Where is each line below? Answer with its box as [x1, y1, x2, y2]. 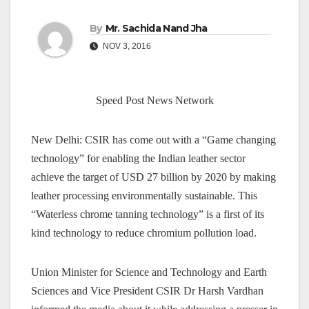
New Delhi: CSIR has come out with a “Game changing [31, 134, 276, 146]
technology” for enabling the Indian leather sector [31, 152, 246, 165]
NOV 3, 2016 [101, 41, 151, 52]
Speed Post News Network [95, 94, 214, 107]
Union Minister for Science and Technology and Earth [31, 266, 267, 279]
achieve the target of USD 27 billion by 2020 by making [31, 171, 276, 183]
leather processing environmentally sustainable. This [31, 190, 257, 202]
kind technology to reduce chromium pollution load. [31, 227, 257, 239]
